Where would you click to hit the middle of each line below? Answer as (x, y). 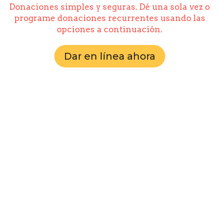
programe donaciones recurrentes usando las (109, 18)
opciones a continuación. (109, 29)
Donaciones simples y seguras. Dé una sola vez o (109, 7)
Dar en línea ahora (109, 56)
